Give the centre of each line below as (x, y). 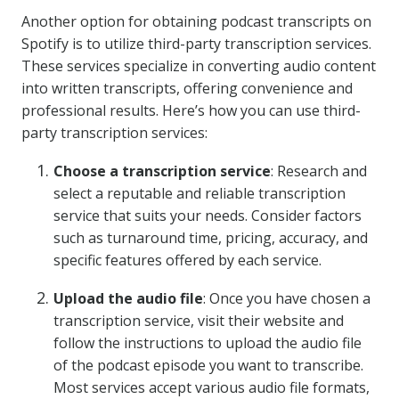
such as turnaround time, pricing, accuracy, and (211, 238)
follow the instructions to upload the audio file (208, 343)
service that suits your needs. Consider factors (208, 216)
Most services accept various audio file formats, (212, 387)
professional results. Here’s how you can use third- (191, 110)
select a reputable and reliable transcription (199, 193)
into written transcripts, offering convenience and (187, 88)
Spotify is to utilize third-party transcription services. (196, 44)
